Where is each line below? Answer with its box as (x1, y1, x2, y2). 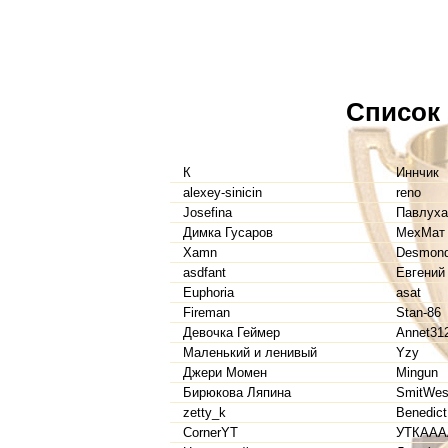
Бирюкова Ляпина (182, 385, 291, 401)
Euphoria (182, 285, 234, 301)
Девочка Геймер (182, 325, 280, 341)
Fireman (182, 305, 230, 321)
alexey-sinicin (182, 185, 262, 201)
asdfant (182, 265, 226, 281)
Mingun (395, 365, 438, 381)
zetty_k (182, 405, 226, 421)
